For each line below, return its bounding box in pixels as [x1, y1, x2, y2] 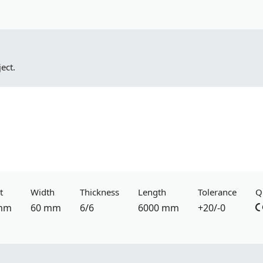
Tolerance [198, 186, 237, 198]
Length [138, 186, 166, 198]
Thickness [80, 186, 119, 198]
